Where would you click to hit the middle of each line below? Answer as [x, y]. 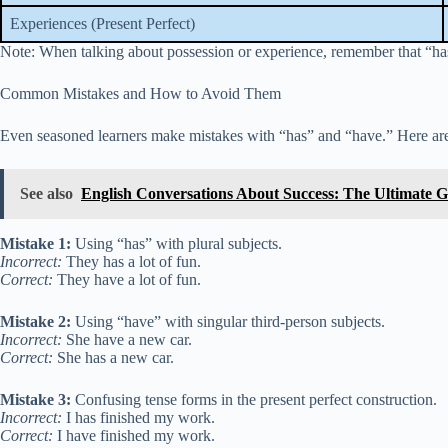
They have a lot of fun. [127, 279]
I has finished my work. [138, 417]
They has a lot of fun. [131, 261]
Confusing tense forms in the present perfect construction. [254, 399]
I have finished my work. [134, 435]
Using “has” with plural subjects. [176, 243]
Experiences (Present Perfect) [102, 23]
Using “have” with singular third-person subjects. [228, 321]
